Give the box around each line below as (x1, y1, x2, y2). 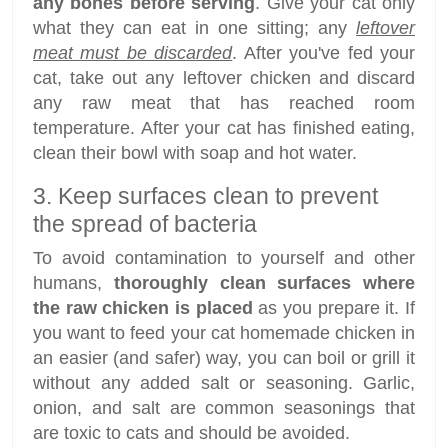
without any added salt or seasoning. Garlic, (33, 373, 415, 394)
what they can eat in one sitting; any (33, 18, 356, 39)
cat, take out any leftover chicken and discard (33, 68, 415, 89)
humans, (33, 273, 114, 294)
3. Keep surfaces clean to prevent (33, 183, 378, 210)
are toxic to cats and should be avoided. (33, 423, 350, 444)
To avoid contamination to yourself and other (33, 248, 415, 269)
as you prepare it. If (252, 298, 416, 319)
